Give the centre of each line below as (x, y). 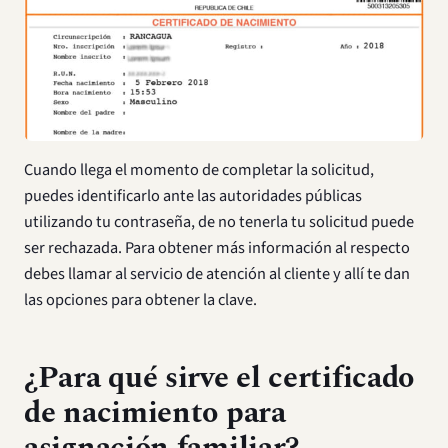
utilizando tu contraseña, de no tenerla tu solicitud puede (219, 222)
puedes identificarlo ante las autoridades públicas (193, 196)
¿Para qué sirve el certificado (219, 378)
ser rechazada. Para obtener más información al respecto (217, 248)
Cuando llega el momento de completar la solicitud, (199, 170)
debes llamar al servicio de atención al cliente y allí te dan (217, 274)
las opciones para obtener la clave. (140, 300)
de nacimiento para (155, 413)
